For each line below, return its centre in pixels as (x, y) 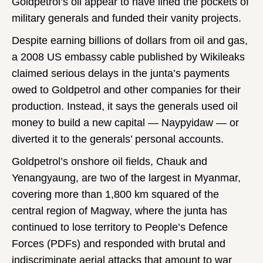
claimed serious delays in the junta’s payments (121, 73)
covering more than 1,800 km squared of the (115, 194)
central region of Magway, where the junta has (119, 210)
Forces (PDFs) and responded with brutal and (119, 243)
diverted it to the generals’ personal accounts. (118, 139)
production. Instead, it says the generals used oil (125, 106)
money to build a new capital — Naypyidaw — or (125, 122)
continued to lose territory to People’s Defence (120, 227)
